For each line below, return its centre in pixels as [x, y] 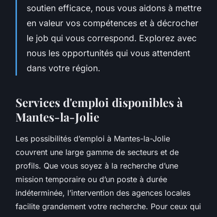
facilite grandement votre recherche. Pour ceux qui [108, 206]
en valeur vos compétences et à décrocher [113, 23]
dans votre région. [63, 68]
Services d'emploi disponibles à [99, 102]
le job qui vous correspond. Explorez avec [112, 38]
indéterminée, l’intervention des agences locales [103, 193]
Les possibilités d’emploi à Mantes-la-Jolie [93, 138]
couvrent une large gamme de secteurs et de [97, 152]
